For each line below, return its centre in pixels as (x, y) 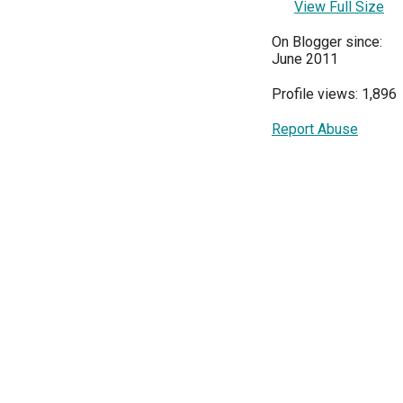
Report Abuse (315, 129)
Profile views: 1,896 (334, 94)
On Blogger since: (327, 41)
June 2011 (305, 58)
